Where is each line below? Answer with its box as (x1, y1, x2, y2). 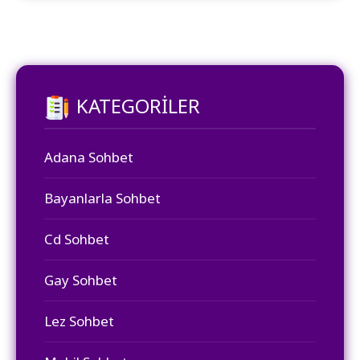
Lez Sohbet (44, 312, 114, 331)
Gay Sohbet (44, 271, 117, 290)
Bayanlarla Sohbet (44, 189, 161, 208)
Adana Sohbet (44, 148, 133, 167)
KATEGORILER (76, 92, 200, 119)
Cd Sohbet (44, 230, 109, 249)
